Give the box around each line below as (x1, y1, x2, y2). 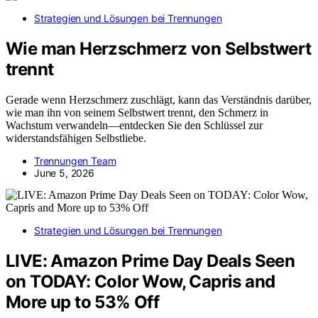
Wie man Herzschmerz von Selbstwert (6, 38, 312, 59)
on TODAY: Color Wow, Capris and (6, 270, 275, 292)
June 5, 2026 (34, 166, 94, 179)
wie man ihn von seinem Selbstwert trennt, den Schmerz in (6, 106, 268, 119)
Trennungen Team (34, 154, 116, 167)
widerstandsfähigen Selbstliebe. (6, 131, 146, 144)
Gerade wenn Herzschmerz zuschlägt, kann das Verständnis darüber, (6, 93, 312, 106)
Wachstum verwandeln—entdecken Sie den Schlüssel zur (6, 119, 263, 131)
